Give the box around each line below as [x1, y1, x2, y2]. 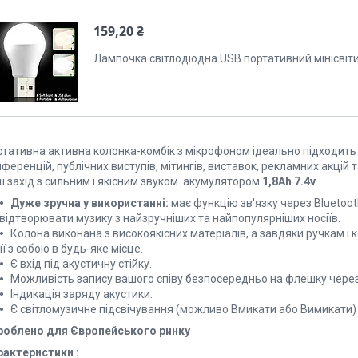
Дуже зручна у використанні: [10, 197, 169, 210]
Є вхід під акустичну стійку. [10, 257, 152, 271]
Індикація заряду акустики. [10, 288, 153, 301]
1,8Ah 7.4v [260, 175, 316, 189]
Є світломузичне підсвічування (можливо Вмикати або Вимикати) [10, 303, 356, 316]
